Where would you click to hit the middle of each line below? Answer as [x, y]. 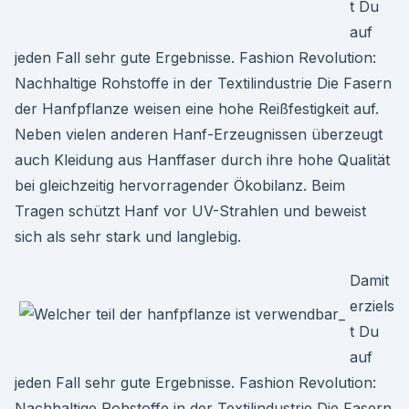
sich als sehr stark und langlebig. [128, 236]
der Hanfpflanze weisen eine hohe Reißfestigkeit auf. [197, 109]
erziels [372, 306]
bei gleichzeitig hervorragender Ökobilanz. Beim [180, 185]
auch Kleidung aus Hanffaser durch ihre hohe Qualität [202, 160]
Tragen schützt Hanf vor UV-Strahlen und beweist [190, 211]
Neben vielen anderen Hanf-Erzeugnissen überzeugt [199, 134]
